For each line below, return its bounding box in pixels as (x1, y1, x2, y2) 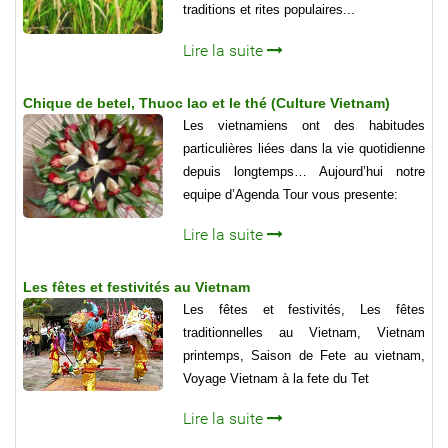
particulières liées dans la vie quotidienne (183, 140, 425, 156)
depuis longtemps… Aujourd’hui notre (183, 163, 425, 179)
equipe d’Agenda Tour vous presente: (183, 186, 398, 202)
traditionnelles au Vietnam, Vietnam (183, 324, 425, 340)
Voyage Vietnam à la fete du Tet (183, 370, 369, 386)
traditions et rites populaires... (183, 2, 355, 18)
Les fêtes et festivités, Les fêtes (183, 301, 425, 317)
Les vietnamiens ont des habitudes (183, 117, 425, 133)
